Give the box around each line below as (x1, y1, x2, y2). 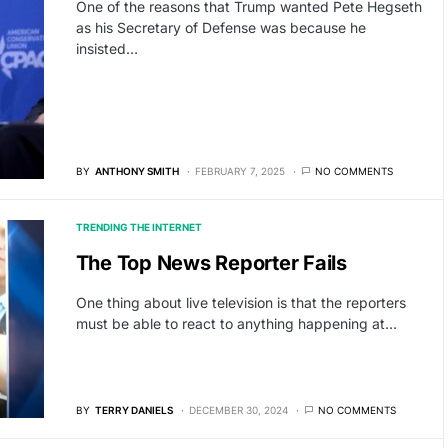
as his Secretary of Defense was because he (75, 19, 366, 37)
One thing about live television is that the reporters (75, 294, 406, 311)
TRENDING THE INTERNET (75, 221, 202, 233)
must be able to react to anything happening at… (75, 315, 397, 332)
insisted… (75, 40, 138, 58)
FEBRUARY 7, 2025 (194, 165, 285, 177)
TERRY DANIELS (94, 404, 173, 417)
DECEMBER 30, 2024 (188, 404, 288, 417)
